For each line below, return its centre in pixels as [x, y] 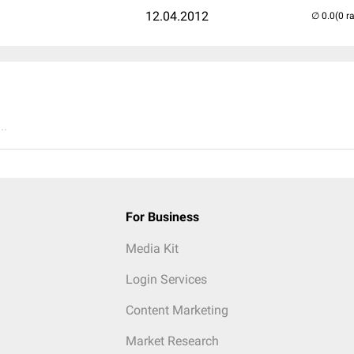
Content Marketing [177, 310]
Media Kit [152, 249]
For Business [162, 217]
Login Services [166, 279]
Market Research [172, 341]
